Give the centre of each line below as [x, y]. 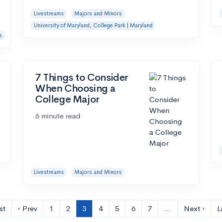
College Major [67, 99]
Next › [194, 209]
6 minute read [58, 115]
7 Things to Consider [82, 77]
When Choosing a [76, 88]
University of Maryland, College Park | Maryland [93, 26]
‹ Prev [28, 209]
